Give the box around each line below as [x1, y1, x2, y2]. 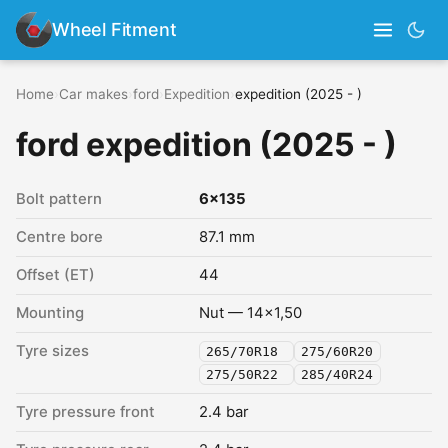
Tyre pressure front [16, 403, 155, 421]
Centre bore [16, 228, 103, 246]
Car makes [59, 86, 128, 102]
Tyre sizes [16, 342, 89, 360]
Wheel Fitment [52, 19, 177, 40]
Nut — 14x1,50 [199, 304, 302, 322]
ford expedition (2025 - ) [16, 125, 397, 164]
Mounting [16, 304, 84, 322]
